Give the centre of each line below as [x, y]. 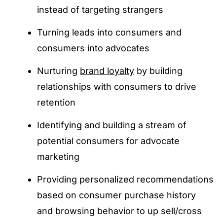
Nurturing [58, 71]
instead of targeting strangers [100, 10]
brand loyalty [107, 71]
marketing [58, 157]
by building [158, 71]
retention [56, 102]
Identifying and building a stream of [112, 125]
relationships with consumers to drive [117, 87]
